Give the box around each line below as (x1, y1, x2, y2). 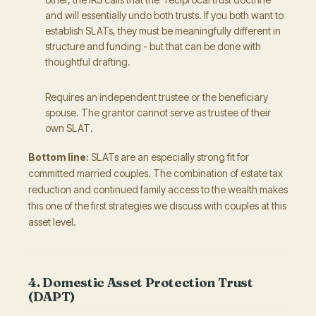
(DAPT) (28, 288, 75, 305)
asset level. (28, 216, 76, 228)
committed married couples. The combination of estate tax (28, 167, 283, 179)
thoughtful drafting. (45, 56, 130, 68)
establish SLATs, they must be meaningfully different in (45, 25, 281, 37)
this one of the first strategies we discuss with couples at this (28, 200, 286, 212)
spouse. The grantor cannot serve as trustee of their (45, 107, 271, 119)
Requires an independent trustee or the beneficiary (45, 91, 268, 103)
